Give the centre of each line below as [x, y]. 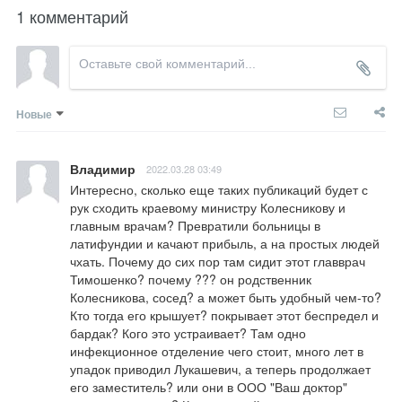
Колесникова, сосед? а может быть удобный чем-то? [226, 297]
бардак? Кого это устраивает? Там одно [188, 332]
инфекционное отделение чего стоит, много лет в [217, 350]
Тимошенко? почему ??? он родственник [191, 279]
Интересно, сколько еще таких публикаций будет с [219, 189]
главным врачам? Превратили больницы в [195, 225]
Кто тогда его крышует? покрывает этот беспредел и [224, 315]
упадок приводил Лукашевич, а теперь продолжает [220, 368]
